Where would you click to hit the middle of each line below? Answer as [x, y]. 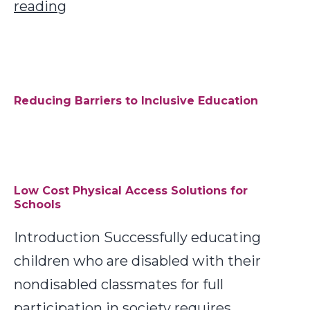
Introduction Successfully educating [137, 237]
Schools [37, 204]
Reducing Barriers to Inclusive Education [136, 101]
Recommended [119, 29]
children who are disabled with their [137, 261]
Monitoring [104, 53]
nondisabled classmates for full [119, 284]
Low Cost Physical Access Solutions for [131, 191]
